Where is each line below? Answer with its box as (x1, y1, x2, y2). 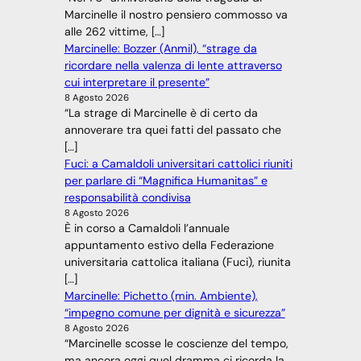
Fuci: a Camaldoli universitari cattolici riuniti (64, 156, 293, 172)
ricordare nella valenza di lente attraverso (64, 58, 282, 73)
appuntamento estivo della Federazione (64, 238, 274, 253)
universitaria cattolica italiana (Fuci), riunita (64, 255, 291, 270)
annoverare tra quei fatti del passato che (64, 122, 281, 138)
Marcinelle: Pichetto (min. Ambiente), (64, 288, 258, 304)
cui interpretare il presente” (64, 75, 210, 90)
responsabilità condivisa (64, 190, 191, 205)
